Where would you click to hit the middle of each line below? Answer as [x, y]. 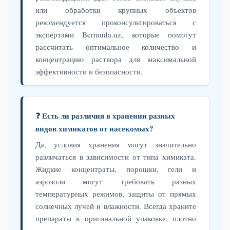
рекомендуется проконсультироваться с [116, 22]
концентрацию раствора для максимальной [116, 59]
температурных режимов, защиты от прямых [116, 194]
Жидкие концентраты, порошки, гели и [116, 169]
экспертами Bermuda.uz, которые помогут [116, 34]
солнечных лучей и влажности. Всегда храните [116, 206]
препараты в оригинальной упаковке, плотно [116, 218]
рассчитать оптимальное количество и [116, 47]
